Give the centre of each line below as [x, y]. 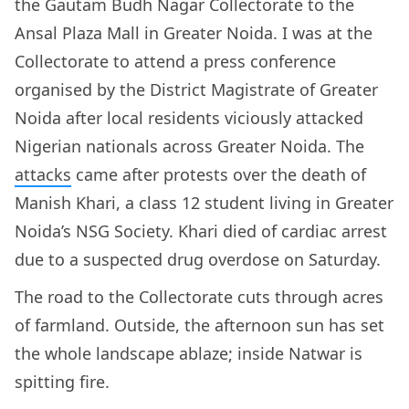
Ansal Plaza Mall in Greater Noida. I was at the [194, 33]
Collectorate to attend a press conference [175, 62]
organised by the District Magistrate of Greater [196, 90]
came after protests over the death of [219, 175]
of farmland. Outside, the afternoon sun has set [199, 325]
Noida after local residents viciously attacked [189, 118]
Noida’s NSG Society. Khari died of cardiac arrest [201, 231]
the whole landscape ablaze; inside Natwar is [189, 354]
